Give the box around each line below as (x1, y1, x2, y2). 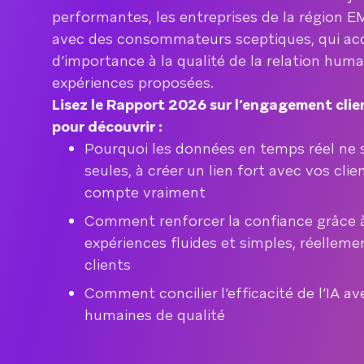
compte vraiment (84, 183, 206, 201)
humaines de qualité (84, 305, 225, 324)
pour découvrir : (52, 117, 162, 136)
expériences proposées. (52, 73, 214, 92)
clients (84, 255, 131, 274)
